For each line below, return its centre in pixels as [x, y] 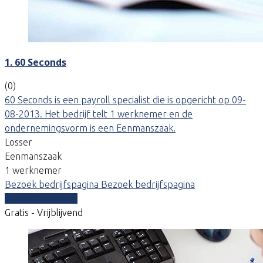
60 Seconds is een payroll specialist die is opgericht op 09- [125, 100]
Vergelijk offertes [41, 198]
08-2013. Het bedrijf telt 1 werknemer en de [99, 114]
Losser [18, 142]
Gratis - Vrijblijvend [44, 212]
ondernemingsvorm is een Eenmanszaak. [90, 128]
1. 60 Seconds [36, 62]
